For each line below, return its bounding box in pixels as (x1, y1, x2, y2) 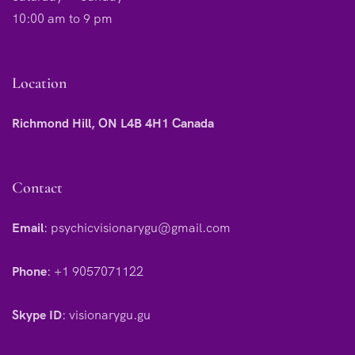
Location (12, 73, 67, 93)
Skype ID (12, 306, 62, 323)
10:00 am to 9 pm (12, 10, 113, 27)
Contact (12, 177, 63, 197)
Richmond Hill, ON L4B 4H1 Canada (12, 114, 214, 132)
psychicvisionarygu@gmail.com (51, 219, 231, 236)
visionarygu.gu (69, 306, 151, 323)
